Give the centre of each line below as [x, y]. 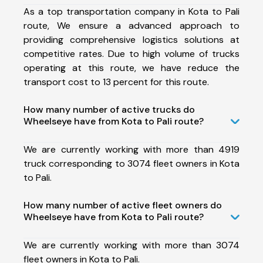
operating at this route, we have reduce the [131, 68]
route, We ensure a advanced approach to [131, 25]
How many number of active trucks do [109, 109]
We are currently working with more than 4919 [131, 149]
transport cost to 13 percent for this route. [116, 82]
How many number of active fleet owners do [123, 205]
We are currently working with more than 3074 [131, 245]
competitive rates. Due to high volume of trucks [131, 53]
